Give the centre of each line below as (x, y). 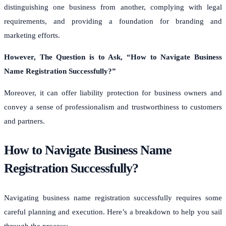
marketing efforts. (33, 35)
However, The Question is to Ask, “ (67, 57)
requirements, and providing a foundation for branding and (113, 21)
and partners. (24, 121)
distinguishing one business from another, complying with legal (113, 7)
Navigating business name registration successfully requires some (113, 197)
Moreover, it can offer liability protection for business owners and (113, 93)
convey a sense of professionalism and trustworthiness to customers (113, 107)
